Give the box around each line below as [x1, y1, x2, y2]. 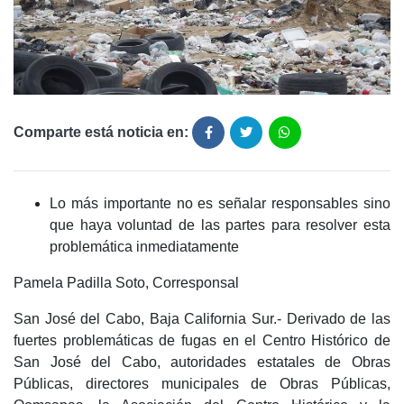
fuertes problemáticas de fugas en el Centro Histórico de [14, 333, 390, 349]
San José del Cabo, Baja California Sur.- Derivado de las [14, 311, 390, 327]
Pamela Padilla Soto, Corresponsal [14, 275, 239, 291]
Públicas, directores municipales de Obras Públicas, [14, 376, 390, 392]
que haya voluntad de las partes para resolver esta [50, 217, 390, 234]
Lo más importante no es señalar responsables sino [50, 196, 390, 212]
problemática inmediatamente [50, 239, 239, 255]
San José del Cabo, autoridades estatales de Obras [14, 354, 390, 371]
